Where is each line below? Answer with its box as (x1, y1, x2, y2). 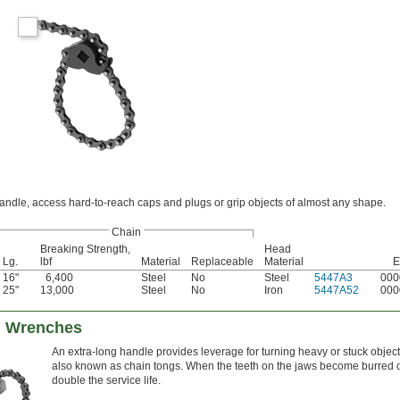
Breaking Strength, (40, 243, 130, 256)
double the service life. (52, 374, 161, 387)
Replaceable (191, 255, 254, 269)
